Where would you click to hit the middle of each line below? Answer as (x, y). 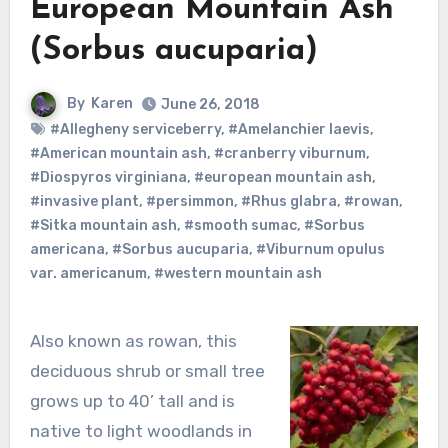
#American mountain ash (118, 153)
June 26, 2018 (210, 104)
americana (67, 249)
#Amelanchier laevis (298, 129)
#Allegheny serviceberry (135, 129)
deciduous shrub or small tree (147, 370)
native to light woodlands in (140, 430)
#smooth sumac (240, 225)
